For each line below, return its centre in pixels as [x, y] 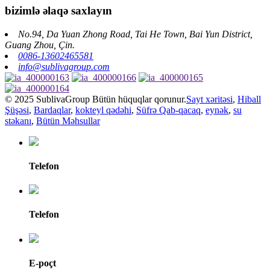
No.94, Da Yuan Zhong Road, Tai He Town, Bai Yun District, [135, 34]
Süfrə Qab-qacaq [168, 110]
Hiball [249, 99]
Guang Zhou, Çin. [40, 45]
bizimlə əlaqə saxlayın [58, 10]
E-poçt [42, 263]
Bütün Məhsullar [68, 121]
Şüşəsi [17, 110]
